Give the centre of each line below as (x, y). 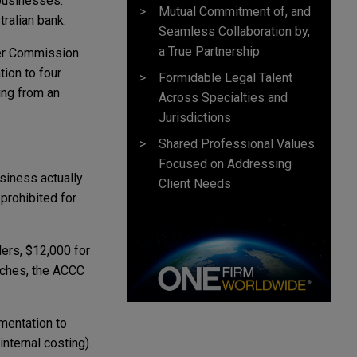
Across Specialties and (223, 97)
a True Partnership (209, 51)
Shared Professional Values (237, 143)
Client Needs (195, 183)
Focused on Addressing (225, 163)
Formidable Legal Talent (226, 77)
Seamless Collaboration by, (234, 31)
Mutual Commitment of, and (235, 11)
